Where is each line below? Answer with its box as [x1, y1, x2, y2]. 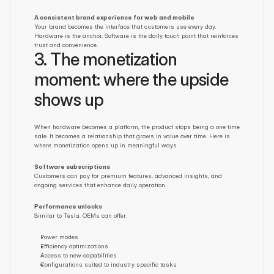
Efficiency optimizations [40, 242, 108, 250]
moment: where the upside [34, 69, 228, 90]
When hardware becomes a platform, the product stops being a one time [34, 123, 240, 130]
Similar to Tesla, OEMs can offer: [34, 212, 127, 219]
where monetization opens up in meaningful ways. [34, 141, 178, 149]
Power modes [40, 233, 78, 240]
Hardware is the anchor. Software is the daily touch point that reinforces [34, 32, 239, 39]
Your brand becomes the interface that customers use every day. [34, 23, 216, 30]
